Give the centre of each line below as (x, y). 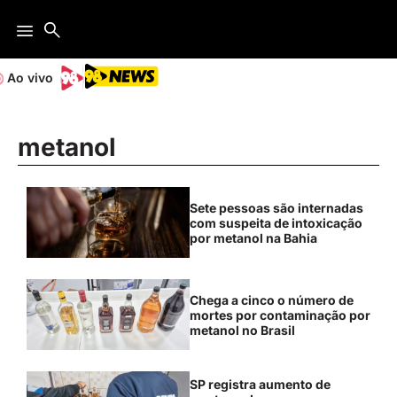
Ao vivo (30, 78)
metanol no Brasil (242, 330)
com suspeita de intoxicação (276, 222)
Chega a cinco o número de (271, 300)
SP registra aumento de (260, 384)
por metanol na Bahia (253, 237)
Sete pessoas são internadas (276, 207)
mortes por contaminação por (280, 315)
